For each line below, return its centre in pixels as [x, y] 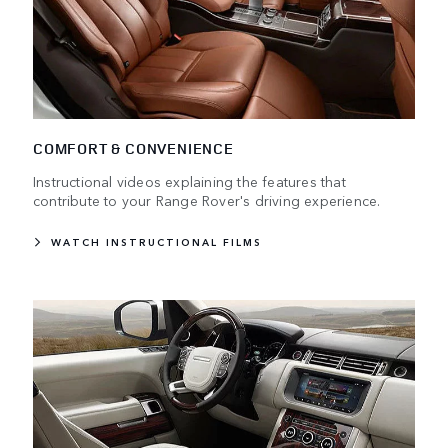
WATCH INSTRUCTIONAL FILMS [156, 242]
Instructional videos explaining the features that [189, 181]
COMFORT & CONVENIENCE [133, 149]
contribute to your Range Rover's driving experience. [207, 200]
